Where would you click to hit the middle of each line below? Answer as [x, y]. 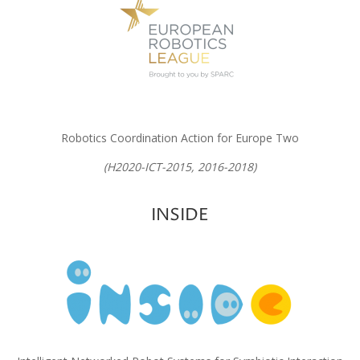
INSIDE [180, 215]
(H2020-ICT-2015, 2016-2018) [180, 167]
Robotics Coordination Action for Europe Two [180, 138]
